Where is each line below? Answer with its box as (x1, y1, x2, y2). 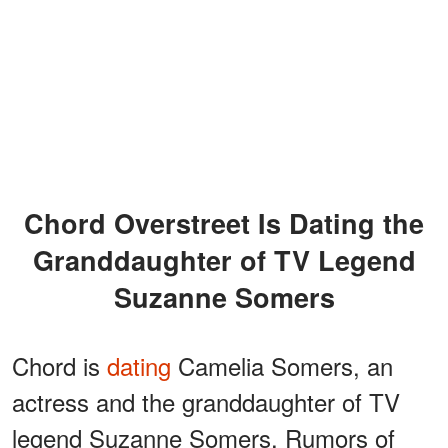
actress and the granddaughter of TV (12, 383, 400, 419)
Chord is (12, 347, 107, 383)
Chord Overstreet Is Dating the (24, 203, 44, 242)
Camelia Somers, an (171, 347, 393, 383)
